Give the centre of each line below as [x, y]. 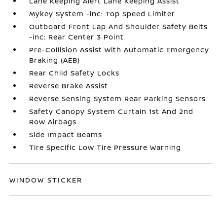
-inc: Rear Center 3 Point [77, 37]
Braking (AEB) [55, 60]
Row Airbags [53, 121]
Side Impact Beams [66, 134]
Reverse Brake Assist [69, 85]
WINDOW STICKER [46, 180]
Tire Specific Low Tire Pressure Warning [105, 147]
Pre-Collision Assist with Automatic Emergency [119, 49]
